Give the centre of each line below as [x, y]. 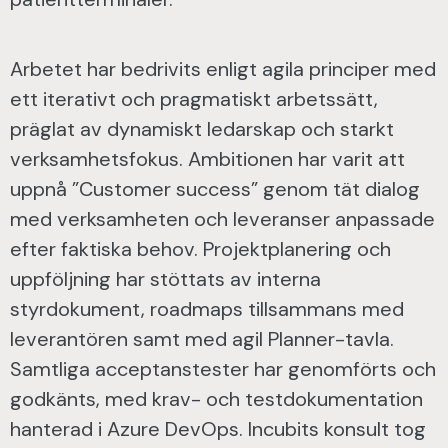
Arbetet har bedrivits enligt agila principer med [223, 69]
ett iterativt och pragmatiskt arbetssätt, [194, 99]
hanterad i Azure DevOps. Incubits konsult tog [218, 429]
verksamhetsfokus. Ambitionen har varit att [207, 159]
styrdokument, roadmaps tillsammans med [207, 309]
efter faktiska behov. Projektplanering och [200, 249]
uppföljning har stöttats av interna [165, 279]
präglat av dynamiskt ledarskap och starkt [202, 129]
